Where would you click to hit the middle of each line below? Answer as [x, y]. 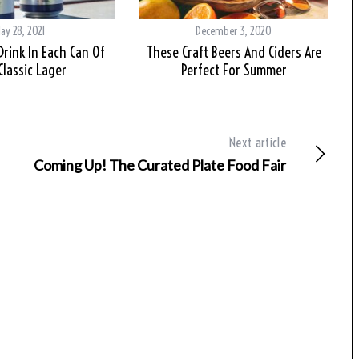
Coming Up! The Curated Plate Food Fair [160, 165]
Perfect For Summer [234, 71]
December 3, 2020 [234, 32]
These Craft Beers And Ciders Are [234, 53]
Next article [258, 143]
